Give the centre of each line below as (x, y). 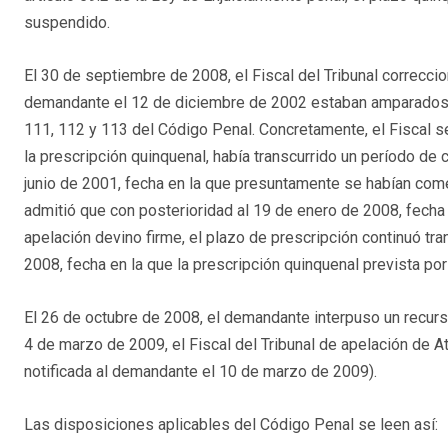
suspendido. (67, 23)
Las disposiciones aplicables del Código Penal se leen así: (231, 425)
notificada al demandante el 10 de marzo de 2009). (200, 372)
